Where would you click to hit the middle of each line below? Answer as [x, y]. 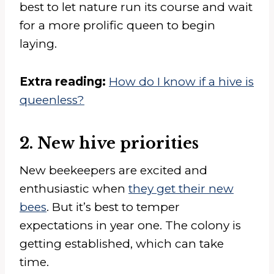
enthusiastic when [74, 189]
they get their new [181, 189]
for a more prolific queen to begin [117, 26]
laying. [38, 44]
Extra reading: [63, 82]
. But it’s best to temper [113, 207]
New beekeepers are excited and [113, 171]
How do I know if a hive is [181, 82]
